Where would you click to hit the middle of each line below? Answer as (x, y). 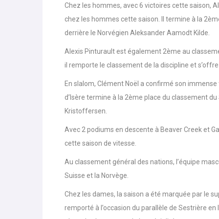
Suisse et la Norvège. (97, 176)
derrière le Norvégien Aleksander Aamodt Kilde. (137, 33)
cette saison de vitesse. (100, 143)
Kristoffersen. (86, 111)
